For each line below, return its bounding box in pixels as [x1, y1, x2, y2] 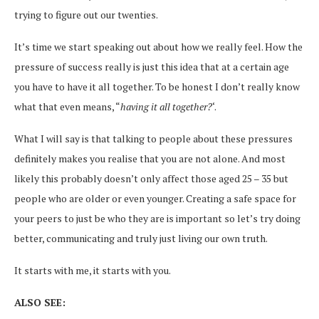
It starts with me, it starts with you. [14, 263, 171, 277]
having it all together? [120, 100, 212, 113]
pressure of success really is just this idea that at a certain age [14, 60, 289, 73]
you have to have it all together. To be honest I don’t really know [14, 80, 300, 93]
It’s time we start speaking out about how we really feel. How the [14, 40, 303, 53]
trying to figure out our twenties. [14, 8, 158, 21]
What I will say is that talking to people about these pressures [14, 132, 293, 145]
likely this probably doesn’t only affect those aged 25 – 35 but [14, 172, 288, 185]
